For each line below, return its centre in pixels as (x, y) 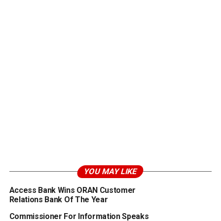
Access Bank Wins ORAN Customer (73, 190)
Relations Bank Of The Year (58, 199)
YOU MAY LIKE (111, 171)
